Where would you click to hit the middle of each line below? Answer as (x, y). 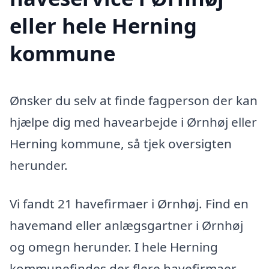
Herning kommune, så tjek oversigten (121, 143)
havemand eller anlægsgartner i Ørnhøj (126, 225)
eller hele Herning (103, 25)
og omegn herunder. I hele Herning (114, 246)
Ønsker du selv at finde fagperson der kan (134, 100)
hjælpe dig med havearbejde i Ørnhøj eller (133, 122)
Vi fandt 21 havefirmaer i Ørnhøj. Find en (129, 203)
